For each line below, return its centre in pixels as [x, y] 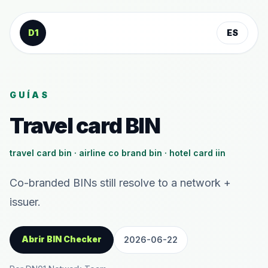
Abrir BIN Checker [62, 239]
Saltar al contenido [59, 22]
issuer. [25, 202]
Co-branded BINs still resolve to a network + [120, 183]
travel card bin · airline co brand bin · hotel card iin [118, 153]
